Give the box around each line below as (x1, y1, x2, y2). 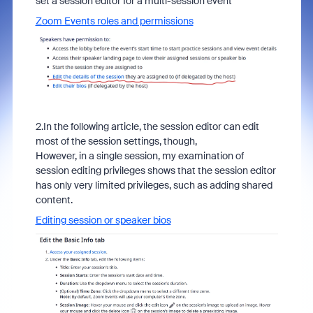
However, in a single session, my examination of (35, 150, 244, 163)
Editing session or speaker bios (35, 214, 171, 227)
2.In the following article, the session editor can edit (35, 120, 259, 133)
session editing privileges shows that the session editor (35, 164, 276, 177)
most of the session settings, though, (35, 135, 197, 148)
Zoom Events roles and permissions (35, 15, 194, 27)
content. (35, 194, 73, 207)
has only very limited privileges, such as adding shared (35, 179, 272, 192)
